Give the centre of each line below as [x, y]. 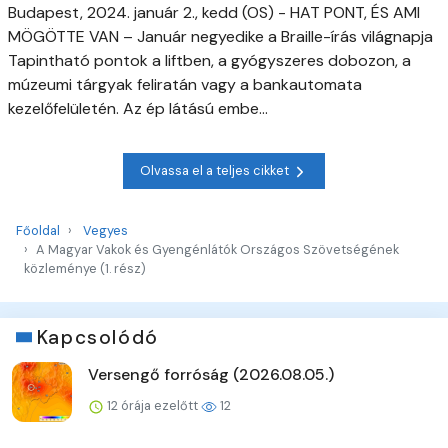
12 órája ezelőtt [152, 405]
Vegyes [105, 230]
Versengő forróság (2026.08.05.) [211, 374]
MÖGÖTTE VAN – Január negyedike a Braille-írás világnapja [220, 36]
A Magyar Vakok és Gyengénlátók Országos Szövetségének [217, 249]
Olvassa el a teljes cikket [216, 171]
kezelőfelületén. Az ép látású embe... [138, 108]
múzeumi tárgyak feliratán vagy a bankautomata [185, 84]
